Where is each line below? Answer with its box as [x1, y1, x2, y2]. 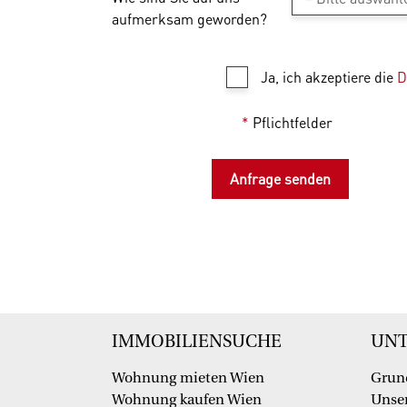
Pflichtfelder [249, 113, 333, 133]
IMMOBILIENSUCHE [112, 332, 282, 352]
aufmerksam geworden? [112, 9, 267, 29]
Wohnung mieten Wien [112, 370, 264, 387]
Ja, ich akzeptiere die [261, 67, 397, 87]
